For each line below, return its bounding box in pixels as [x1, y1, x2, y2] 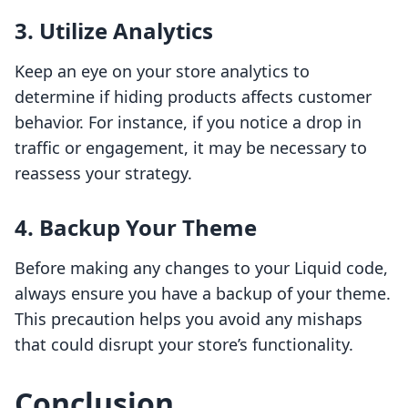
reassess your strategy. [15, 162, 192, 185]
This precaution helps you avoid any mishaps [15, 308, 362, 331]
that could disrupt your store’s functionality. [15, 333, 353, 356]
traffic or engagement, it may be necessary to [15, 137, 367, 159]
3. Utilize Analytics [15, 15, 213, 46]
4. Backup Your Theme [15, 212, 257, 243]
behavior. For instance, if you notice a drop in [15, 111, 362, 134]
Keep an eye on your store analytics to [15, 60, 310, 83]
